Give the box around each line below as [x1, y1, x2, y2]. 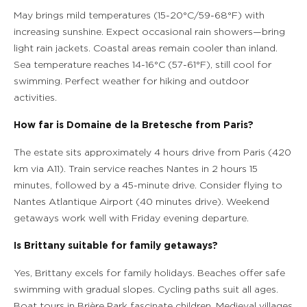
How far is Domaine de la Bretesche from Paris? [14, 121, 254, 130]
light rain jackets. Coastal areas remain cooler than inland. [14, 44, 278, 53]
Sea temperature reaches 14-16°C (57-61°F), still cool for [14, 60, 271, 70]
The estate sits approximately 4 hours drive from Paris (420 [14, 148, 291, 158]
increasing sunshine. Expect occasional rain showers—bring [14, 27, 285, 37]
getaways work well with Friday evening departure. [14, 214, 249, 223]
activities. [14, 93, 57, 103]
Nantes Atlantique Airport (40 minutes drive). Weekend [14, 197, 269, 207]
